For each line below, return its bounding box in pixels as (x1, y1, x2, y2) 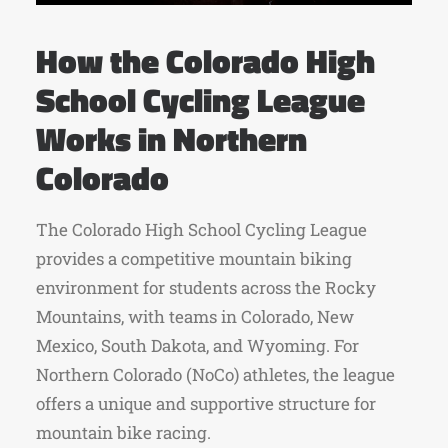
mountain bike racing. (36, 421, 211, 444)
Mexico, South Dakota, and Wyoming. (36, 334, 330, 357)
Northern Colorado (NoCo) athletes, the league (36, 363, 395, 386)
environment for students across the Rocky (36, 276, 376, 299)
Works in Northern (36, 113, 307, 164)
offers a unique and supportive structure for (36, 392, 376, 415)
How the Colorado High (36, 35, 375, 86)
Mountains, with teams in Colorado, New (36, 305, 354, 328)
